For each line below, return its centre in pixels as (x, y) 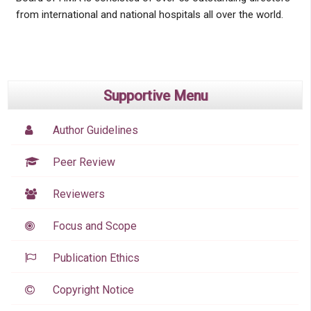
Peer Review (84, 162)
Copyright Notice (94, 289)
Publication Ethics (96, 258)
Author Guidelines (96, 130)
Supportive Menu (155, 95)
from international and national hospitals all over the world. (151, 14)
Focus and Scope (95, 226)
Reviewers (79, 194)
